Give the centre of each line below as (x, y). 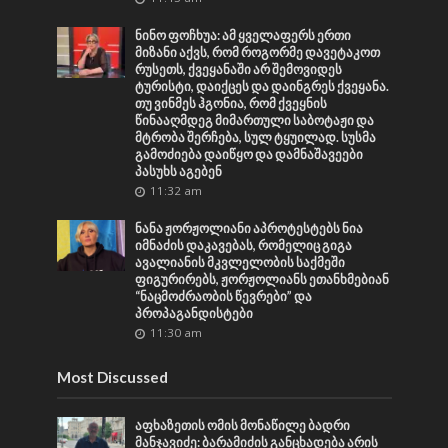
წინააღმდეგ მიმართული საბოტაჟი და (255, 120)
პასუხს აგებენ (179, 171)
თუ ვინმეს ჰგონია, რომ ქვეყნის (231, 103)
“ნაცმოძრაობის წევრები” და (224, 296)
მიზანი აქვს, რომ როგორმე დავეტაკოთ (258, 52)
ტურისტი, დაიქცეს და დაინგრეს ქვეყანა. (262, 86)
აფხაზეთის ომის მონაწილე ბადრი (243, 425)
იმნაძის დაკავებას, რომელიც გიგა (244, 245)
